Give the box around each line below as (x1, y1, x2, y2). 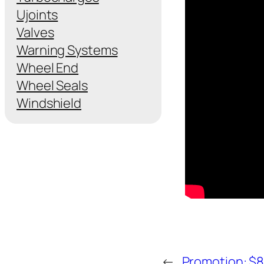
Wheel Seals (16, 76, 88, 94)
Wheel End (16, 58, 79, 77)
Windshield (16, 94, 81, 112)
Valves (16, 23, 54, 41)
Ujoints (16, 5, 58, 24)
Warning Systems (16, 41, 118, 59)
